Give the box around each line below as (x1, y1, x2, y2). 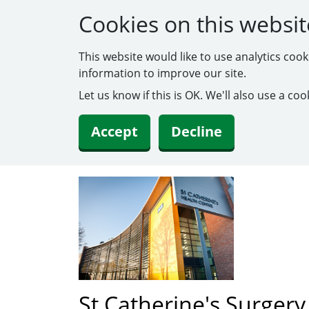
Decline (171, 122, 222, 141)
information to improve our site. (79, 66, 246, 81)
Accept (91, 122, 138, 141)
